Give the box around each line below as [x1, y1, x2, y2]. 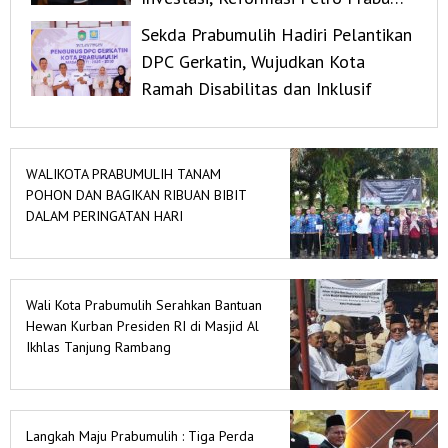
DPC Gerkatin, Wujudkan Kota [141, 50, 365, 74]
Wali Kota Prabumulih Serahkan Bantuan [26, 296, 262, 315]
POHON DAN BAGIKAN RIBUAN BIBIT [26, 186, 246, 205]
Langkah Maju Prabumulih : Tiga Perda [26, 427, 254, 446]
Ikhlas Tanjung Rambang [26, 338, 171, 357]
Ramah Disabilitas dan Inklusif [141, 77, 372, 101]
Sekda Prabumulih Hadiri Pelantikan [141, 23, 412, 47]
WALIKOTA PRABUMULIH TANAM [26, 165, 221, 184]
